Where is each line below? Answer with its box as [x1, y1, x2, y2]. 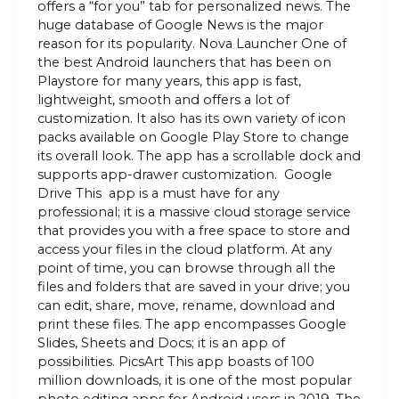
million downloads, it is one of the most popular [37, 372, 352, 389]
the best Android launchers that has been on [37, 54, 331, 71]
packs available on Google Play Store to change [37, 129, 349, 146]
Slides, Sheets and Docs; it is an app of [37, 335, 285, 352]
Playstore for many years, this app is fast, [37, 73, 301, 90]
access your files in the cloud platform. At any [37, 241, 332, 258]
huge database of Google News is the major [37, 17, 323, 34]
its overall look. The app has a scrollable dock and [37, 148, 361, 165]
